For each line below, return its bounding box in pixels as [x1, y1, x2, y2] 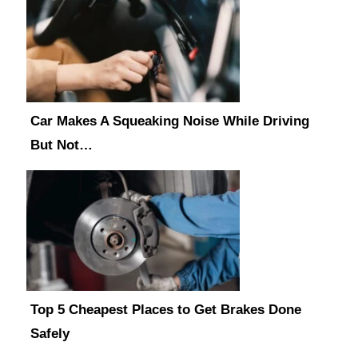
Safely [30, 326, 70, 342]
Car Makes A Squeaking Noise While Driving [30, 113, 309, 129]
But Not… [30, 137, 93, 153]
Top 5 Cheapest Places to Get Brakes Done [30, 302, 301, 318]
